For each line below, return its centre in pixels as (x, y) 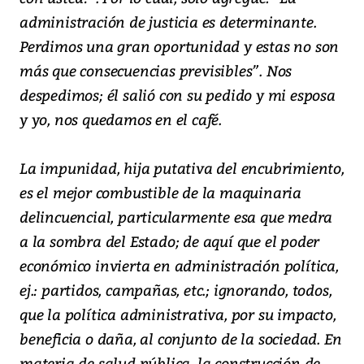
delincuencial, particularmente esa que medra (176, 217)
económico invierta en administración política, (179, 266)
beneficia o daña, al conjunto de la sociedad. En (181, 339)
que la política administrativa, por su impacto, (178, 314)
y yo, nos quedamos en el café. (121, 119)
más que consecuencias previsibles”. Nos (156, 71)
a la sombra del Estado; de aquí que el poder (170, 241)
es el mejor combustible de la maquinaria (160, 193)
